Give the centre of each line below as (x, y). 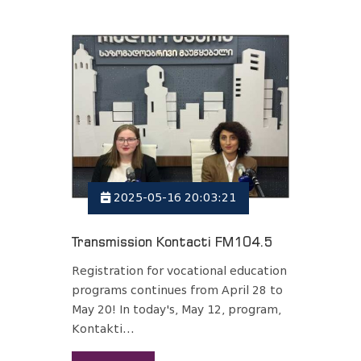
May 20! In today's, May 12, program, (176, 310)
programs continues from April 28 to (177, 291)
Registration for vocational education (179, 272)
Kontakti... (103, 330)
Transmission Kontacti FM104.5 (172, 242)
